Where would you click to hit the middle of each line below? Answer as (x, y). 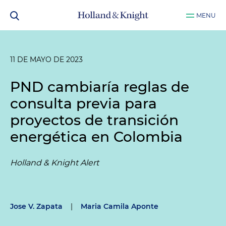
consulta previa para (83, 103)
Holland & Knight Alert (54, 163)
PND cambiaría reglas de (100, 87)
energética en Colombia (96, 137)
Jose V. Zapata (36, 206)
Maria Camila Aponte (120, 206)
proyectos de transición (94, 120)
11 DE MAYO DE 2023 (46, 60)
